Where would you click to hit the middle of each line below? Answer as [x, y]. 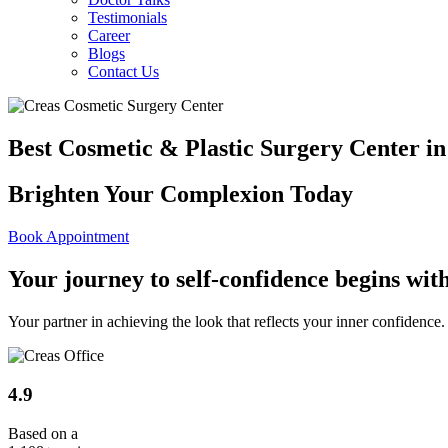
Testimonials [127, 17]
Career [109, 35]
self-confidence [252, 279]
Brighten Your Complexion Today [180, 194]
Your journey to [92, 279]
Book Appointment [68, 237]
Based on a [43, 433]
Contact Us [123, 71]
